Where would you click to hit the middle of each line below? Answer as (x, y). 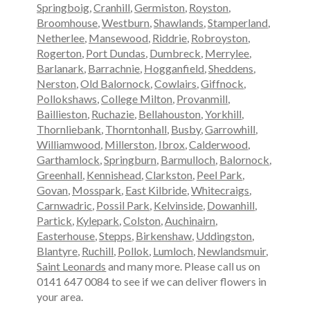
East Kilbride (156, 190)
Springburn (130, 160)
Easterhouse (66, 236)
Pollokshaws (67, 99)
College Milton (137, 99)
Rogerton (60, 53)
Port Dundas (116, 53)
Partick (55, 221)
